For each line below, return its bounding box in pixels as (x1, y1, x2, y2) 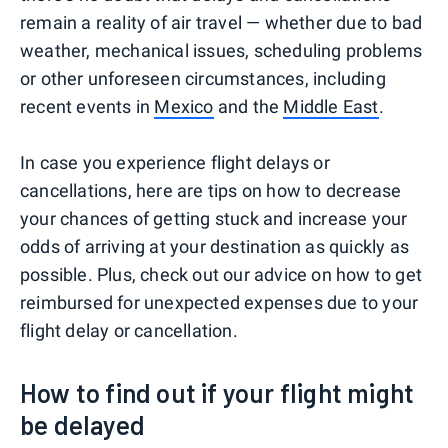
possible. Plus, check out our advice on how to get (20, 263, 423, 285)
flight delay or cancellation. (20, 319, 238, 341)
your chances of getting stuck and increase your (20, 207, 408, 229)
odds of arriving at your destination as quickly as (20, 235, 410, 257)
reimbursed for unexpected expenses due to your (20, 291, 419, 313)
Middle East (283, 95, 379, 117)
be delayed (20, 408, 145, 440)
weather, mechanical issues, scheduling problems (20, 39, 423, 61)
